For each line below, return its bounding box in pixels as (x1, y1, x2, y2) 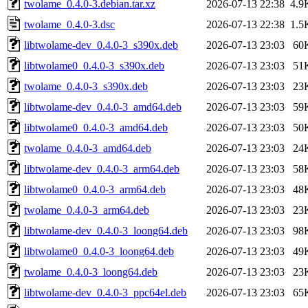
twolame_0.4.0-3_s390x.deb (24, 80, 148, 92)
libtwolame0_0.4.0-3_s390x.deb (24, 59, 164, 71)
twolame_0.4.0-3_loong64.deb (24, 265, 157, 278)
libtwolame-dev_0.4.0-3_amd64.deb (24, 100, 181, 113)
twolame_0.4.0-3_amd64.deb (24, 142, 151, 154)
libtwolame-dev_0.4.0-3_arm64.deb (24, 162, 179, 175)
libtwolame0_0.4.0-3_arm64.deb (24, 183, 166, 195)
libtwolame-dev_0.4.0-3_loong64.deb (24, 224, 188, 236)
